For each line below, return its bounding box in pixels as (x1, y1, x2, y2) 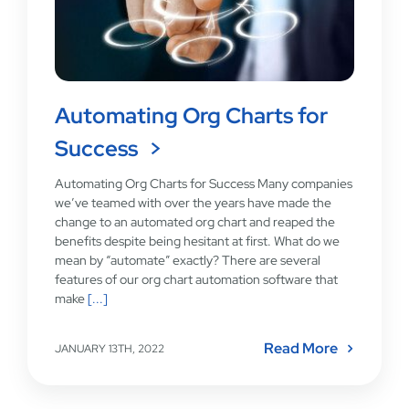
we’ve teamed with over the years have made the (54, 194, 331, 212)
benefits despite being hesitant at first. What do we (54, 233, 340, 250)
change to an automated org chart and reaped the (54, 214, 335, 231)
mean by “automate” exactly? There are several (54, 252, 320, 269)
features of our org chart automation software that (54, 271, 338, 288)
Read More (264, 339, 339, 359)
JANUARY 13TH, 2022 (54, 341, 164, 357)
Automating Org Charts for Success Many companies (54, 175, 352, 193)
